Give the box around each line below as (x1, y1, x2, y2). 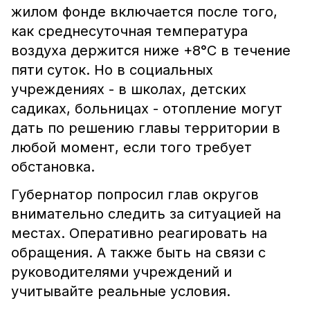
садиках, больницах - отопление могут (11, 100, 282, 117)
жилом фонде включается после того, (11, 3, 277, 20)
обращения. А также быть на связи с (11, 244, 266, 261)
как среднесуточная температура (11, 23, 248, 39)
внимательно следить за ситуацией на (11, 206, 281, 222)
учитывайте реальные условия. (11, 283, 235, 300)
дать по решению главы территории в (11, 120, 280, 136)
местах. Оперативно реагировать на (11, 225, 267, 241)
